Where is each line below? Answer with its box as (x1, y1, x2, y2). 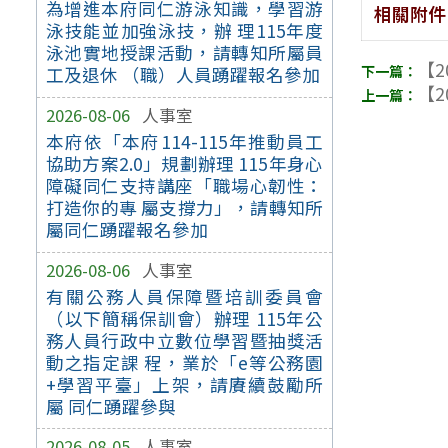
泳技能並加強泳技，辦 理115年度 (45, 18, 324, 44)
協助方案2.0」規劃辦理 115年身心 (45, 150, 324, 176)
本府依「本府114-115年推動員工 (45, 128, 324, 154)
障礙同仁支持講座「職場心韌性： (45, 172, 324, 198)
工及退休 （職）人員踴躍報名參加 (45, 62, 320, 88)
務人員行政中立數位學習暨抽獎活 (45, 327, 324, 353)
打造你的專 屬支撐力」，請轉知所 (45, 194, 324, 220)
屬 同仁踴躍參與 (45, 393, 176, 419)
